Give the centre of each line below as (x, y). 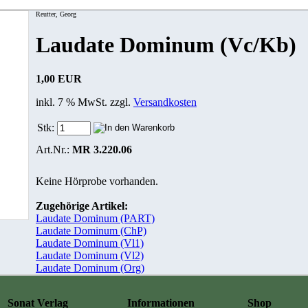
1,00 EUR (59, 78)
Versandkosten (165, 102)
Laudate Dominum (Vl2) (90, 255)
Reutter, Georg (56, 14)
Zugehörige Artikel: (82, 206)
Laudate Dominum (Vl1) (90, 243)
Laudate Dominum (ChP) (91, 230)
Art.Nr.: (54, 149)
